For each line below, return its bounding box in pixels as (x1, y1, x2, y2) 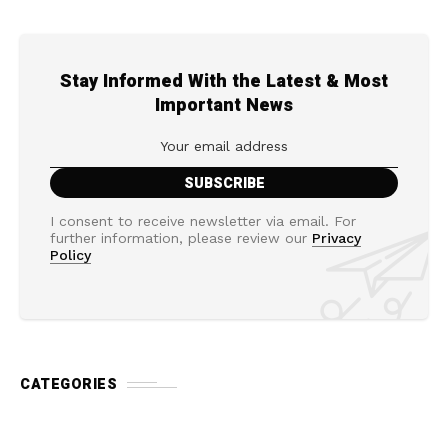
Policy (50, 247, 91, 264)
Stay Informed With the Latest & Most (60, 68, 388, 96)
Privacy (312, 230, 361, 247)
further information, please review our (50, 230, 312, 247)
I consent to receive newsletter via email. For (50, 213, 356, 230)
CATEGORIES (20, 374, 117, 396)
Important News (155, 92, 293, 120)
